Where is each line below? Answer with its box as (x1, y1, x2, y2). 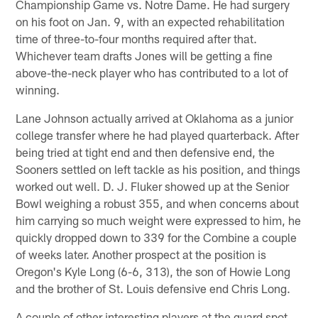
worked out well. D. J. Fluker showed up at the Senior (16, 178, 290, 193)
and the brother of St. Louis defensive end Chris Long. (16, 280, 291, 295)
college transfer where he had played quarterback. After (16, 127, 300, 142)
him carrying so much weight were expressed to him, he (16, 212, 302, 227)
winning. (16, 82, 60, 97)
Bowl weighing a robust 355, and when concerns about (16, 195, 300, 210)
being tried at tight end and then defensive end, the (16, 144, 275, 159)
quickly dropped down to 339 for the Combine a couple (16, 229, 297, 244)
